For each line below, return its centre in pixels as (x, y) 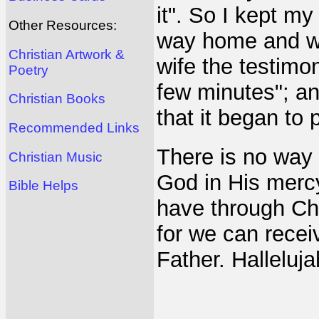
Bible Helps (43, 186)
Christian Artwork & (67, 54)
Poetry (28, 70)
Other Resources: (63, 26)
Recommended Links (74, 128)
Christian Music (56, 157)
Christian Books (57, 99)
